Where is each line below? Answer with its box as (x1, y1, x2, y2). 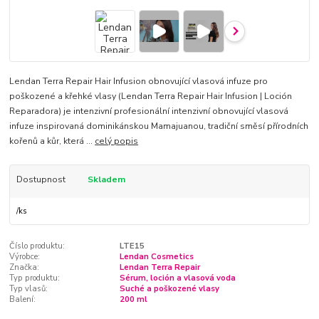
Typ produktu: (9, 272, 61, 283)
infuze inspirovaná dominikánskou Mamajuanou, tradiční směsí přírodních (9, 120, 309, 132)
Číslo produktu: (9, 240, 66, 251)
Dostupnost (16, 174, 66, 186)
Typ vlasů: (9, 283, 48, 294)
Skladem (87, 174, 125, 186)
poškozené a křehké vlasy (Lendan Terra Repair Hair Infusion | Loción (9, 90, 293, 103)
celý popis (95, 135, 139, 147)
